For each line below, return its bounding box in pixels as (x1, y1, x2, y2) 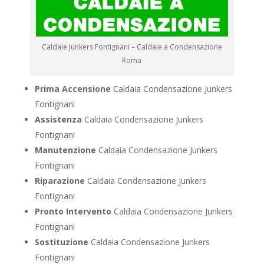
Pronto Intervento (34, 206, 111, 217)
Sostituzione (34, 236, 88, 248)
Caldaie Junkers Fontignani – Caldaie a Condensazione (41, 42, 222, 52)
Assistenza (34, 114, 82, 126)
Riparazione (34, 175, 85, 187)
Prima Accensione (34, 83, 111, 95)
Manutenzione (34, 144, 96, 156)
